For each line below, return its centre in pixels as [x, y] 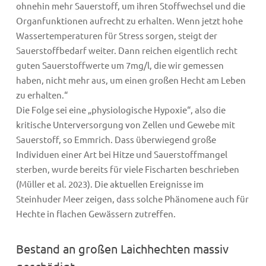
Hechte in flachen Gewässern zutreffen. [96, 213]
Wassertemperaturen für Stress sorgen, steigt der [116, 35]
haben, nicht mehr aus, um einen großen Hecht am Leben [131, 80]
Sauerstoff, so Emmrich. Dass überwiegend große [116, 139]
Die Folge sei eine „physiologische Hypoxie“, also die [121, 109]
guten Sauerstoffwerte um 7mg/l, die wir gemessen [120, 65]
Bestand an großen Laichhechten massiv [122, 249]
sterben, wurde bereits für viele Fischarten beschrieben [127, 169]
